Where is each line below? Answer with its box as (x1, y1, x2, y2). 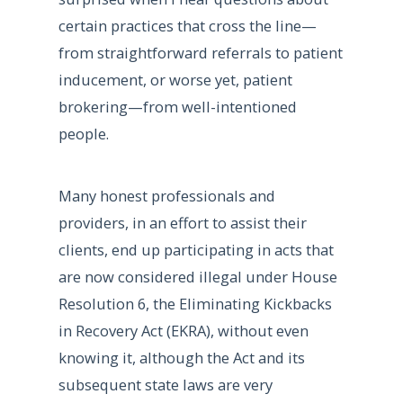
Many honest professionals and (58, 185, 275, 207)
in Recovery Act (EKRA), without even (58, 320, 309, 342)
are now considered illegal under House (58, 266, 337, 288)
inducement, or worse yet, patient (58, 69, 292, 91)
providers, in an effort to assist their (58, 212, 307, 234)
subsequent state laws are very (58, 374, 273, 396)
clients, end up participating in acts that (58, 239, 334, 261)
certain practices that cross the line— (58, 15, 317, 37)
